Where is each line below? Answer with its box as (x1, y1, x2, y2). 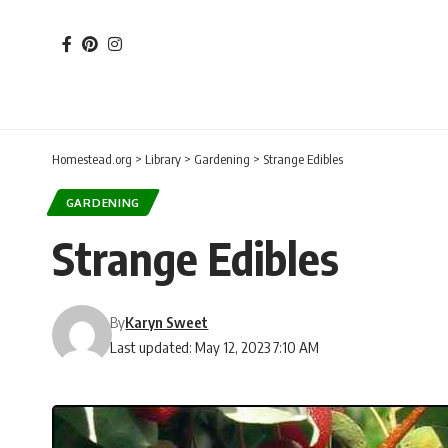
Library (145, 151, 181, 167)
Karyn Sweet (125, 313, 209, 332)
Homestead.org (52, 151, 132, 167)
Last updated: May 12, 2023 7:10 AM (110, 338, 320, 357)
